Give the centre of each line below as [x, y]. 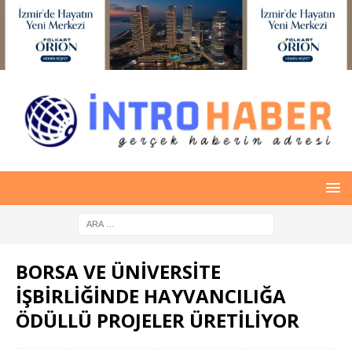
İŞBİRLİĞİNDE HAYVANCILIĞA [151, 295]
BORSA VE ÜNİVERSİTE [118, 271]
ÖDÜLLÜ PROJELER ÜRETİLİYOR [160, 320]
